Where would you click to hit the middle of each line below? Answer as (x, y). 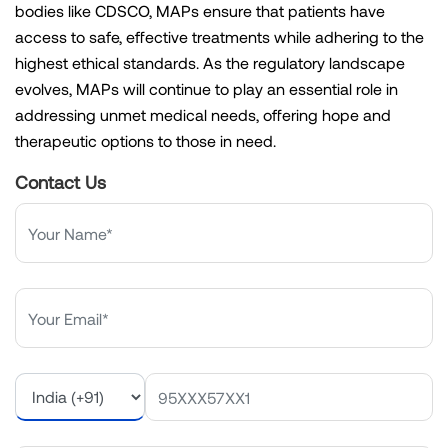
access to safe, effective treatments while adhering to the (219, 37)
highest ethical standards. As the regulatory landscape (210, 63)
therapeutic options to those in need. (145, 141)
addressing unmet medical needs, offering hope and (203, 115)
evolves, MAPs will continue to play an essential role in (206, 89)
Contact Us (60, 182)
